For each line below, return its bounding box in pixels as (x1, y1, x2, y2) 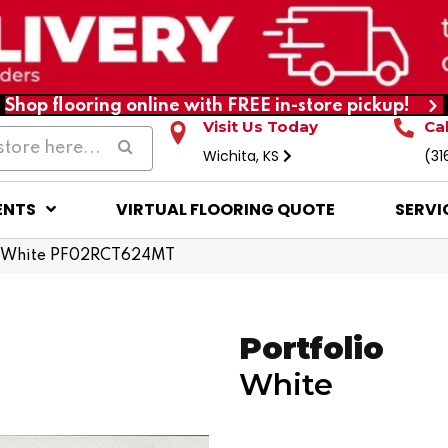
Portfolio (239, 329, 384, 367)
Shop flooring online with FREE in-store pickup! (5, 96, 410, 115)
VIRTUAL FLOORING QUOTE (115, 197, 335, 221)
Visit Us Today (203, 116, 319, 136)
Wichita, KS (203, 145, 284, 166)
